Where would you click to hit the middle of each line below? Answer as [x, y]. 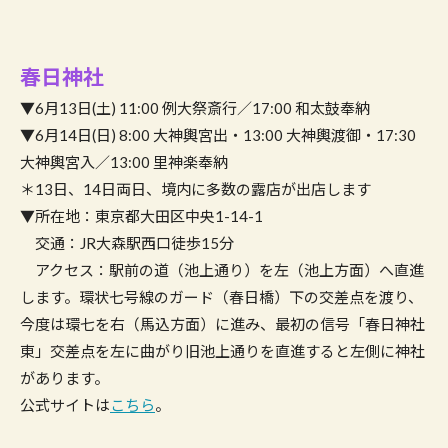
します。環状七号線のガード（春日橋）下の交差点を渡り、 [221, 296]
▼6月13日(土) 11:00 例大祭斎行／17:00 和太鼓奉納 [195, 107]
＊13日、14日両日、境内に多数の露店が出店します [195, 188]
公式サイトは [65, 404]
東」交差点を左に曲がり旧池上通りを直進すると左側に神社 [222, 350]
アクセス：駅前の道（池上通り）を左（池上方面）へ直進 [222, 269]
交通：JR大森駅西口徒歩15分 [127, 242]
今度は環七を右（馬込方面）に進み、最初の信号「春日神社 [222, 323]
